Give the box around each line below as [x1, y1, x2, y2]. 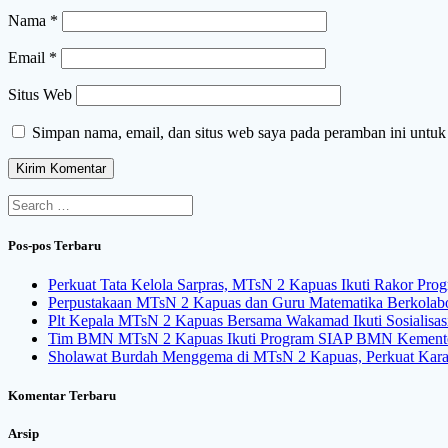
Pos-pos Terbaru [8, 237, 101, 253]
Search [7, 193, 50, 211]
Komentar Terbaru [8, 388, 116, 404]
